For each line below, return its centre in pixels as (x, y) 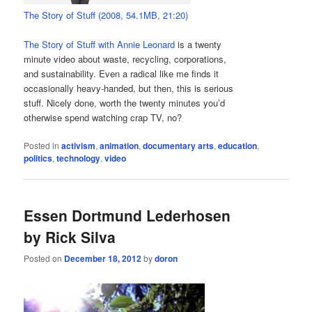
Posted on (44, 258)
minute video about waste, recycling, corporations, (125, 58)
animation (119, 145)
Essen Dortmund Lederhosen (127, 216)
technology (79, 158)
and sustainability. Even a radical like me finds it (122, 73)
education (238, 145)
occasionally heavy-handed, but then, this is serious (129, 88)
